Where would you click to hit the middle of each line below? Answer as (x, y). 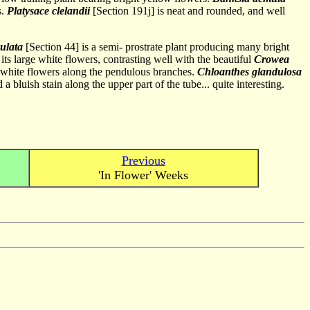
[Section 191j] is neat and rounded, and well (188, 11)
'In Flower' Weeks (143, 175)
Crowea (272, 59)
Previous (143, 161)
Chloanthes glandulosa (249, 72)
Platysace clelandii (48, 11)
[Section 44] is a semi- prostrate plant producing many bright (156, 47)
